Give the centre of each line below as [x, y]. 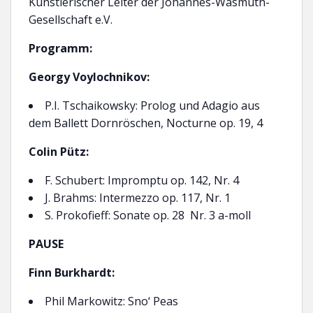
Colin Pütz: [59, 152]
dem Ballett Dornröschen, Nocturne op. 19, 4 [146, 123]
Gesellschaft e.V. [71, 20]
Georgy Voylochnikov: [89, 77]
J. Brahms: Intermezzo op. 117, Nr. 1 [138, 198]
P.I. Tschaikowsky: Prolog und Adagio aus [152, 105]
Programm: [60, 48]
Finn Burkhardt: [72, 272]
